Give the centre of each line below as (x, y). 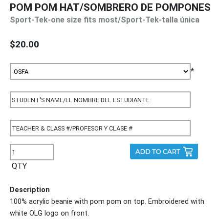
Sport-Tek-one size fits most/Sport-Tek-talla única (105, 20)
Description (30, 190)
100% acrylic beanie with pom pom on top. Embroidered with (107, 202)
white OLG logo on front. (49, 214)
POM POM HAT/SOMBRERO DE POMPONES (110, 8)
